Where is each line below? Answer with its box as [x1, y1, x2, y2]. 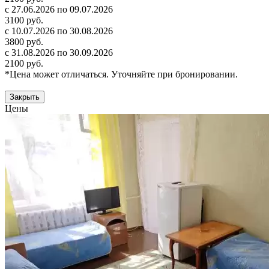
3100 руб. [5, 15, 43, 26]
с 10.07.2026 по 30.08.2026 [5, 26, 113, 37]
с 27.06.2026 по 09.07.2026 [5, 4, 113, 15]
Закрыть [10, 92, 40, 102]
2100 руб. [5, 58, 43, 69]
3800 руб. [5, 37, 43, 47]
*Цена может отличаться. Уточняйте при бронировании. [5, 69, 238, 80]
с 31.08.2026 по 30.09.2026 [5, 47, 113, 58]
